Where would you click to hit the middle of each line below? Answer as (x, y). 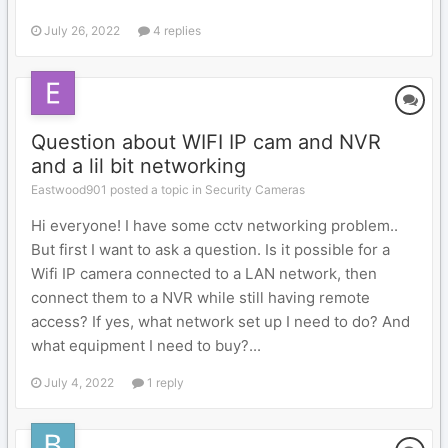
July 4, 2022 (79, 382)
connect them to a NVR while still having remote (200, 297)
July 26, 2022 (82, 30)
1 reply (164, 382)
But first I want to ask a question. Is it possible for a (210, 249)
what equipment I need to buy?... (146, 345)
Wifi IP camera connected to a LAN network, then (204, 273)
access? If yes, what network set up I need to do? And (220, 321)
